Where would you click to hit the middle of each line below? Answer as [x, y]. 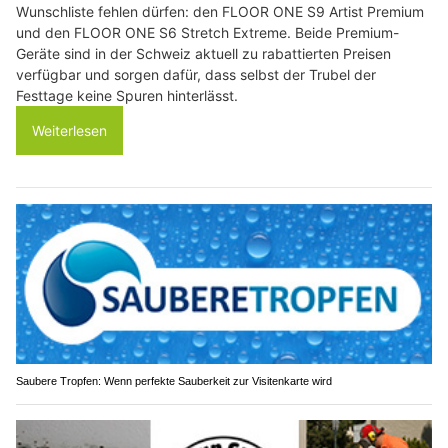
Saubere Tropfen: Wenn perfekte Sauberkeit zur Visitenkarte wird [174, 380]
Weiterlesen [69, 131]
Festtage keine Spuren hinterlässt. [127, 96]
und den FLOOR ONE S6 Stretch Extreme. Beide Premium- [207, 33]
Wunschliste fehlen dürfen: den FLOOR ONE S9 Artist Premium [220, 12]
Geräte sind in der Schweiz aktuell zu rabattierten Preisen [203, 54]
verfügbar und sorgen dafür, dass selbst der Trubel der [196, 75]
